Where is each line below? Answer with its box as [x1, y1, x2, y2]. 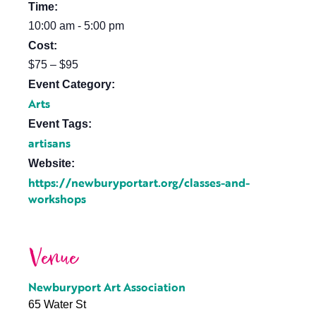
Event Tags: [28, 118, 92, 130]
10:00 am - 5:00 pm [28, 20, 124, 32]
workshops [28, 190, 86, 207]
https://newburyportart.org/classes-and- [28, 174, 250, 191]
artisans [28, 135, 71, 152]
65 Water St [28, 298, 86, 310]
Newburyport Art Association [28, 279, 186, 296]
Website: [28, 157, 75, 169]
